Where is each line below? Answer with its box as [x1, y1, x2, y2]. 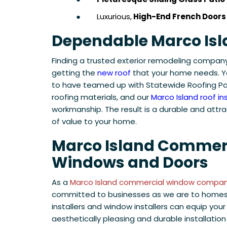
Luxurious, [97, 11, 132, 22]
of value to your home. [52, 116, 137, 127]
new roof [97, 67, 131, 79]
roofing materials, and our [52, 92, 151, 103]
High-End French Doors [132, 11, 226, 22]
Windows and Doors [52, 152, 208, 174]
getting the [52, 67, 97, 79]
